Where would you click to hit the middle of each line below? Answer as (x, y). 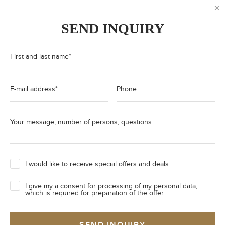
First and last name (39, 57)
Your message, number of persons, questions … (84, 122)
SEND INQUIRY (113, 28)
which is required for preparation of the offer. (95, 193)
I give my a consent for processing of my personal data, (111, 186)
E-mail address (33, 89)
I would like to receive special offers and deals (97, 164)
